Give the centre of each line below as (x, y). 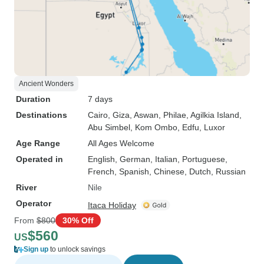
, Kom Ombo (154, 127)
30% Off (78, 220)
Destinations (42, 115)
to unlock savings (77, 249)
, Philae (172, 115)
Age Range (38, 143)
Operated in (39, 159)
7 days (100, 99)
